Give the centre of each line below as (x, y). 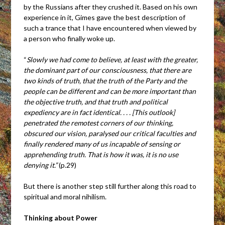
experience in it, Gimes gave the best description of (105, 17)
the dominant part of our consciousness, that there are (108, 70)
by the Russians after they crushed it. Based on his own (111, 7)
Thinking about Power (61, 217)
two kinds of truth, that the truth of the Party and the (105, 80)
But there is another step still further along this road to (110, 186)
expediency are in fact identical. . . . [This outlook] (99, 112)
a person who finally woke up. (70, 38)
